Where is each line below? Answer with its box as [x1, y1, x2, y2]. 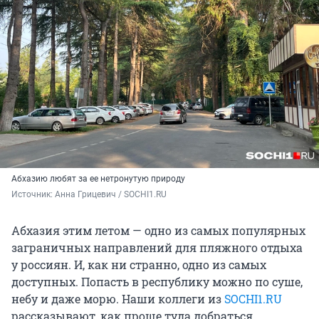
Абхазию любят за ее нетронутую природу [11, 174, 185, 184]
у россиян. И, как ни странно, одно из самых [11, 257, 266, 273]
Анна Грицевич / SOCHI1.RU [55, 189, 167, 200]
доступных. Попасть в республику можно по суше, [11, 274, 303, 290]
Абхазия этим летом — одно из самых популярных [11, 223, 305, 239]
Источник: [11, 189, 55, 200]
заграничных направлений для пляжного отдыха [11, 240, 303, 256]
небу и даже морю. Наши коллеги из [11, 291, 224, 307]
